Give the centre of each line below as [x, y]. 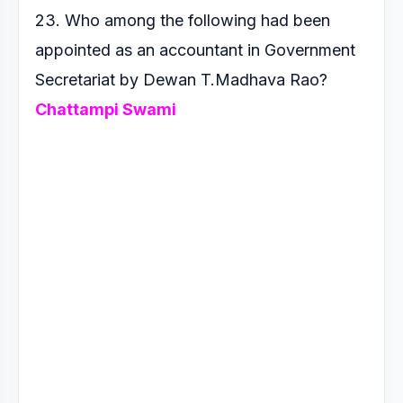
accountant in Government [257, 50]
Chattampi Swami [106, 109]
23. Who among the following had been [183, 20]
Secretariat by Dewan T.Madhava [162, 80]
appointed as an [97, 50]
